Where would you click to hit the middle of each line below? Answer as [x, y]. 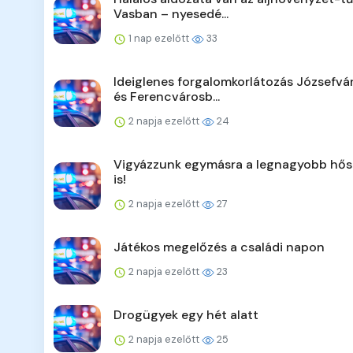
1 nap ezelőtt [159, 39]
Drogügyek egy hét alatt [186, 315]
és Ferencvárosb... [167, 97]
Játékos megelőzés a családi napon [219, 247]
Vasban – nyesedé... [171, 14]
